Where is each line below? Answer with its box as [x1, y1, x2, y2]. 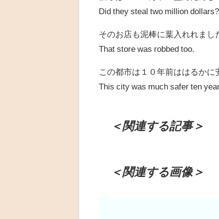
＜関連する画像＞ [110, 166, 204, 178]
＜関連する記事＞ [110, 120, 204, 131]
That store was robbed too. [99, 44, 195, 53]
